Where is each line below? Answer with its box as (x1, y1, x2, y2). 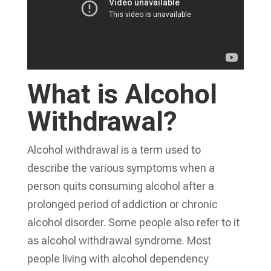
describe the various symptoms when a (27, 161, 215, 174)
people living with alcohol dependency (27, 252, 209, 265)
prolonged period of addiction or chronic (27, 197, 218, 211)
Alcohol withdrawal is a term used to (27, 143, 201, 156)
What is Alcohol (27, 77, 217, 110)
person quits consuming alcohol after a (27, 179, 214, 192)
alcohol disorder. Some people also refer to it (27, 215, 240, 229)
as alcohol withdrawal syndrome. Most (27, 233, 211, 247)
